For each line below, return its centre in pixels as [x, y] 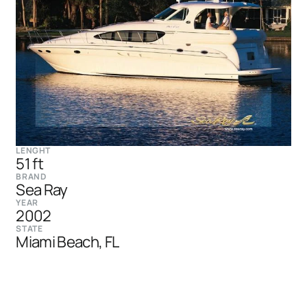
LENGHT [33, 150]
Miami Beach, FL [67, 241]
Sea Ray [42, 189]
